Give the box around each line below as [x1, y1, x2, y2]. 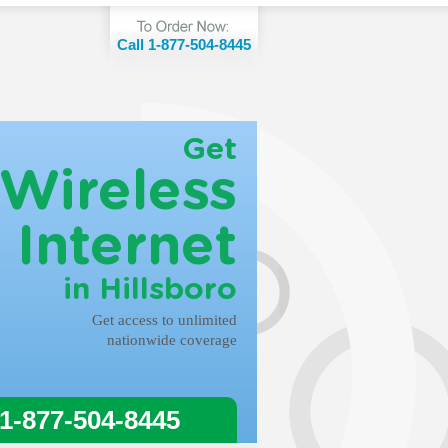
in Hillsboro [63, 275, 237, 305]
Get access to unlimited [92, 312, 237, 328]
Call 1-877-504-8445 [117, 36, 251, 53]
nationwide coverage [107, 332, 237, 348]
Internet [17, 220, 237, 275]
